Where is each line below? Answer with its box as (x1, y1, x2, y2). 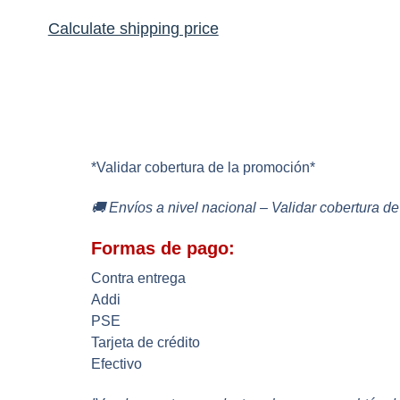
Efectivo (91, 355, 142, 371)
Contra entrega (91, 270, 186, 286)
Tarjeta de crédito (91, 334, 200, 350)
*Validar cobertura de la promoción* (91, 160, 315, 176)
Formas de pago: (91, 237, 235, 258)
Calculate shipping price (47, 19, 219, 37)
